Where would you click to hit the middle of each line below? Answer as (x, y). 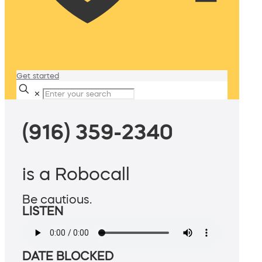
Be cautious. (57, 200)
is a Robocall (76, 174)
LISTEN (43, 211)
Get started (38, 76)
